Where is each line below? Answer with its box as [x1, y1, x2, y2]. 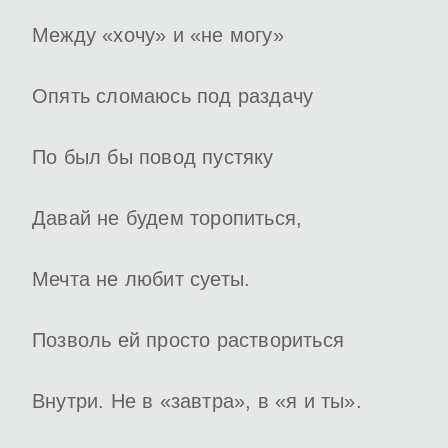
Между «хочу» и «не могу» [32, 24, 284, 47]
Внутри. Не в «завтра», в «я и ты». [32, 390, 362, 413]
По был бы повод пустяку [32, 146, 274, 169]
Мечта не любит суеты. [32, 268, 251, 291]
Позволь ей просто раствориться [32, 329, 344, 352]
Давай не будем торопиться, [32, 207, 303, 230]
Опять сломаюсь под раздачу [32, 85, 314, 108]
